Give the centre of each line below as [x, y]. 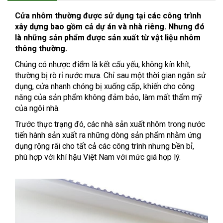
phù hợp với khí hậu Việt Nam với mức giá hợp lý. [98, 157]
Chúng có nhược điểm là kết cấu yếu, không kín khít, [103, 64]
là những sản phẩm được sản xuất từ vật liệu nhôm [108, 38]
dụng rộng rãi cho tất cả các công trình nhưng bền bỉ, [105, 146]
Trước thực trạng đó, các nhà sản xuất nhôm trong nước [110, 124]
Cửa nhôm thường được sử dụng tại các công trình [108, 16]
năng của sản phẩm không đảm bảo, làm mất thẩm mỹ [109, 97]
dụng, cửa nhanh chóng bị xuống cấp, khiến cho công [105, 86]
